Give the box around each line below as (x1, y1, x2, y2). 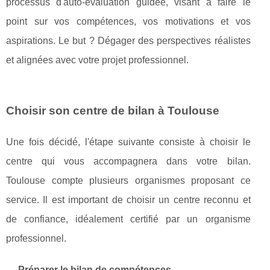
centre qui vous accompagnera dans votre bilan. (6, 155, 251, 166)
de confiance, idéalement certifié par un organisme (6, 213, 251, 224)
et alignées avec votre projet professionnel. (6, 54, 189, 65)
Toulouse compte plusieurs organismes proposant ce (6, 175, 251, 186)
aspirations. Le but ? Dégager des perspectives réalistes (6, 35, 251, 46)
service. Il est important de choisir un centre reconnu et (6, 194, 251, 205)
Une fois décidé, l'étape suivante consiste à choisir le (6, 136, 251, 147)
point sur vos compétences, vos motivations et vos (6, 16, 251, 27)
